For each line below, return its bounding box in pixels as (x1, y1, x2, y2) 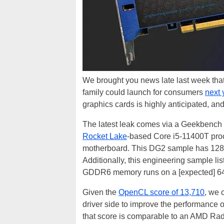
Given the (82, 188, 118, 196)
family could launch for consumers (82, 88, 205, 96)
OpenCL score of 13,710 (118, 188, 204, 196)
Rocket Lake (82, 132, 127, 140)
